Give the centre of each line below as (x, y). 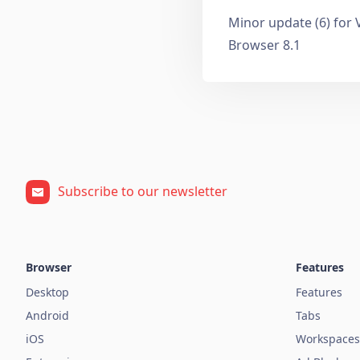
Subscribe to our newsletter (143, 191)
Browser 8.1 (264, 45)
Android (47, 315)
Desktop (47, 292)
